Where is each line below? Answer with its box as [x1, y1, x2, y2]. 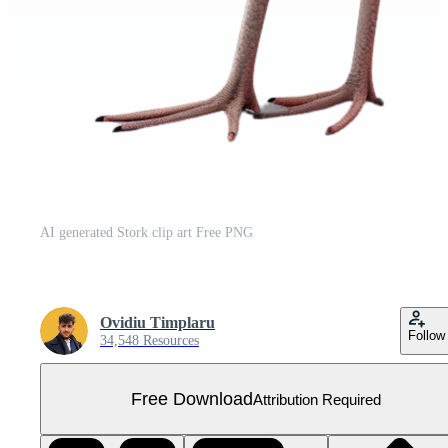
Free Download [131, 388, 253, 409]
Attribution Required [253, 390, 381, 408]
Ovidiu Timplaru [100, 314, 215, 331]
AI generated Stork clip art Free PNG [40, 225, 253, 240]
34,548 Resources [100, 333, 199, 348]
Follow [408, 328, 445, 343]
